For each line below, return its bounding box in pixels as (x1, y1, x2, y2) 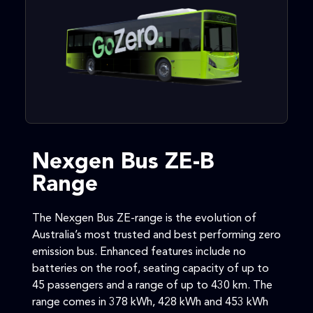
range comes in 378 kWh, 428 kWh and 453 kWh (32, 297, 268, 309)
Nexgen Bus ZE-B (32, 152, 214, 175)
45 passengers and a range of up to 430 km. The (32, 280, 272, 292)
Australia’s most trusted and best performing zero (32, 230, 281, 242)
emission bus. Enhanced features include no (32, 247, 246, 259)
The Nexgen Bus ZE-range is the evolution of (32, 213, 256, 225)
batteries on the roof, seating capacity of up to (32, 263, 269, 275)
